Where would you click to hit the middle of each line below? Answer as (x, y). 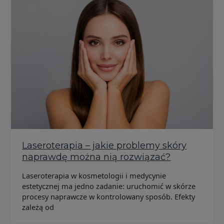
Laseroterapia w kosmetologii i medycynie (94, 175)
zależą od (38, 207)
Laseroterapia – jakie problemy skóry (104, 146)
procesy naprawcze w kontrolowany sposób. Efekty (109, 196)
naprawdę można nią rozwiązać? (96, 157)
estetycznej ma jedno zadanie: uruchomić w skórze (109, 186)
